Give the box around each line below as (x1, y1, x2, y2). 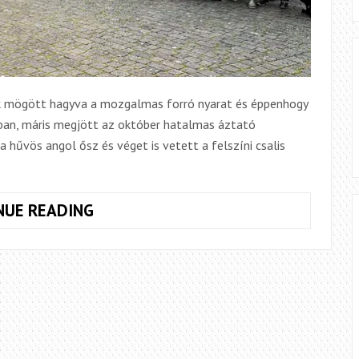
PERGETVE (92, 199, 168, 221)
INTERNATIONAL (92, 324, 212, 346)
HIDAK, (92, 261, 144, 284)
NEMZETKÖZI (92, 240, 188, 263)
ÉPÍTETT (92, 220, 157, 242)
